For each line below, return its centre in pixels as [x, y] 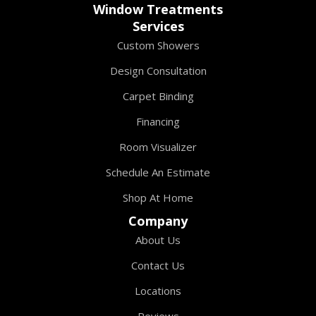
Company [158, 221]
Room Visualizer [158, 147]
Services [158, 26]
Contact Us [158, 266]
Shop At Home [158, 198]
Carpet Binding [158, 96]
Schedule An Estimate [158, 172]
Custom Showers [158, 45]
